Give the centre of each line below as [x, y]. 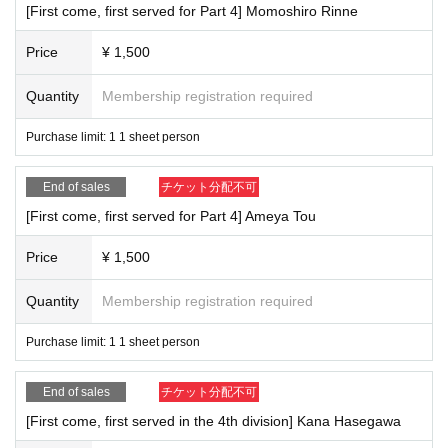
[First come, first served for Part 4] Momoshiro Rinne [192, 10]
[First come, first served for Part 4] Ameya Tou [171, 215]
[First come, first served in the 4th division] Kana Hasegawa [213, 420]
